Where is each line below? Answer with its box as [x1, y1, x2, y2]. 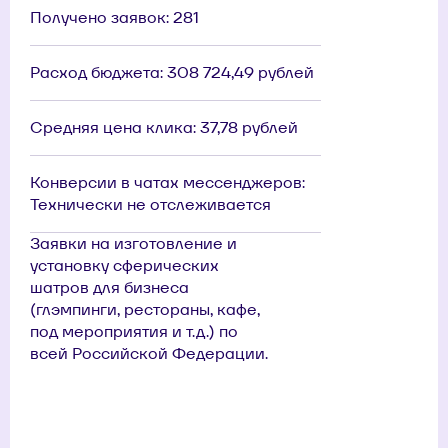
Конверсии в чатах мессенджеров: [30, 171, 305, 193]
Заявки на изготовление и [30, 232, 237, 254]
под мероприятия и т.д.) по [30, 320, 238, 342]
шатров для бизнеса [30, 276, 189, 298]
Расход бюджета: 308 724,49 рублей [30, 61, 314, 83]
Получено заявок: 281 [30, 6, 199, 28]
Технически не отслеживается [30, 193, 271, 215]
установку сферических [30, 254, 219, 276]
